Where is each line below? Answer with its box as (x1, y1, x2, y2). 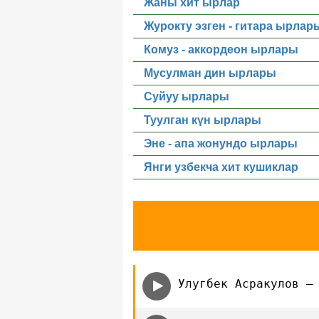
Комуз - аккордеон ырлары (144, 43, 298, 56)
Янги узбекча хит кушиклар (144, 161, 298, 173)
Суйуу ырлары (144, 90, 229, 103)
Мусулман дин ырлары (144, 67, 276, 79)
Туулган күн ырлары (144, 114, 261, 126)
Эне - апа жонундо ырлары (144, 137, 298, 150)
